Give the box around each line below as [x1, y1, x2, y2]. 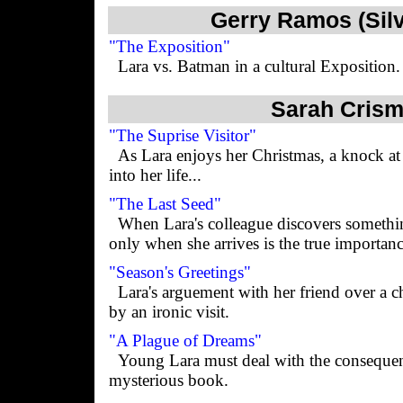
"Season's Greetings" [108, 263, 251, 282]
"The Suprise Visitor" [108, 126, 256, 145]
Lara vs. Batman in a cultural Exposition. [117, 57, 400, 76]
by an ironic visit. [108, 302, 229, 321]
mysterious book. [108, 371, 228, 390]
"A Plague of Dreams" [108, 331, 262, 350]
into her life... [108, 166, 201, 184]
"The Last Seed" [108, 194, 221, 213]
